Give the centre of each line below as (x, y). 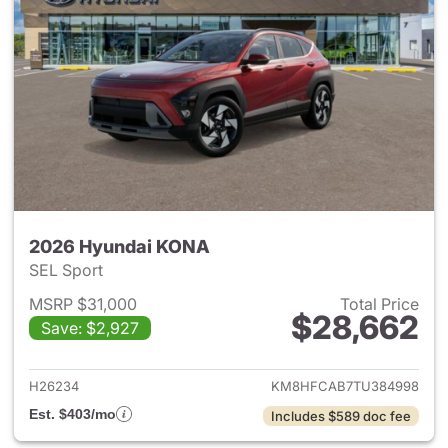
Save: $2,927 (90, 328)
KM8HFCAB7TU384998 (345, 386)
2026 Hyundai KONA (119, 246)
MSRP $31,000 (83, 304)
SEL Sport (68, 270)
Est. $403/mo (72, 414)
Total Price (379, 304)
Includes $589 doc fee (341, 416)
